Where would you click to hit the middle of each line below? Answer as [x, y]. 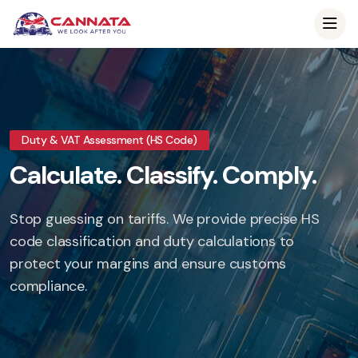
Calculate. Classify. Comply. [163, 175]
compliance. [48, 286]
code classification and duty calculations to [152, 241]
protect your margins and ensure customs [148, 264]
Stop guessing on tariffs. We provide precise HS [165, 219]
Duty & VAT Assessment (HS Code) [109, 140]
